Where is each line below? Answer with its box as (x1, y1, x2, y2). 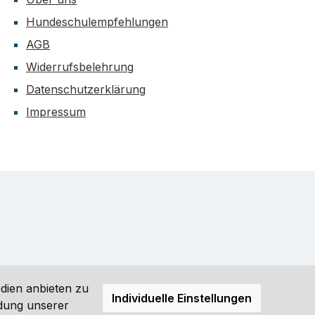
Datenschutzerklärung (26, 82, 146, 97)
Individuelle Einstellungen (112, 291, 252, 305)
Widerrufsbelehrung (26, 60, 134, 75)
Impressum (26, 105, 86, 120)
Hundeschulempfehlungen (26, 15, 168, 30)
